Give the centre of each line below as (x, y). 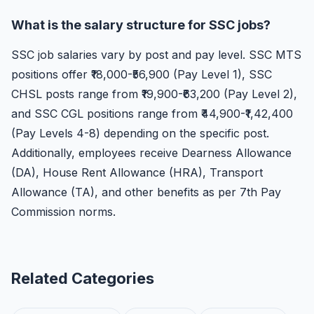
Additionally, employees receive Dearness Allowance (151, 153)
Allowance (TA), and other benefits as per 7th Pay (146, 192)
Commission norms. (63, 212)
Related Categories (83, 278)
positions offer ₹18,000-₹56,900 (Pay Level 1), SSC (142, 74)
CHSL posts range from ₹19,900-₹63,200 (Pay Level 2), (154, 94)
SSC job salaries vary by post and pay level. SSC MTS (156, 55)
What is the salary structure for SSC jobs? (141, 25)
